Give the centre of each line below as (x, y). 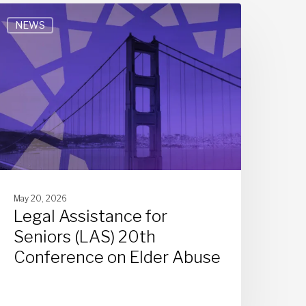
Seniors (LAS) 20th (85, 236)
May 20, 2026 (41, 198)
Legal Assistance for (91, 216)
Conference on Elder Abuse (117, 257)
